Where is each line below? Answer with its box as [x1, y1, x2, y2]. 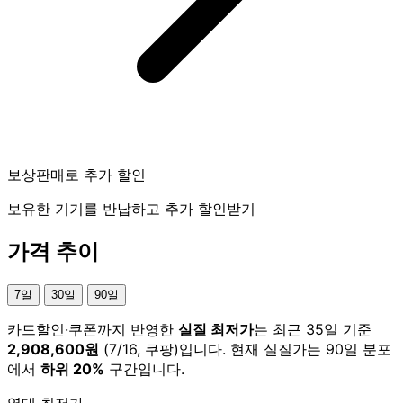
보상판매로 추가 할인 [7, 165, 146, 184]
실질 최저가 [178, 319, 254, 338]
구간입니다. [104, 359, 184, 378]
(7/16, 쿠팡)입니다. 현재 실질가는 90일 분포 [99, 339, 391, 358]
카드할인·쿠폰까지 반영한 [7, 319, 178, 338]
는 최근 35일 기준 [254, 319, 372, 338]
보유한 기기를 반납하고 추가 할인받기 [7, 199, 255, 218]
